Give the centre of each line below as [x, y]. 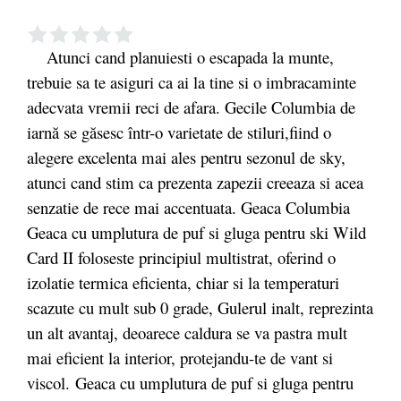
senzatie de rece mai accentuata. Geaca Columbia [188, 207]
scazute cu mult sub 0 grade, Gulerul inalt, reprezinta [200, 307]
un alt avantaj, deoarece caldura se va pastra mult [187, 332]
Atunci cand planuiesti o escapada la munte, [180, 56]
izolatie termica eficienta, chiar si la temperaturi [183, 282]
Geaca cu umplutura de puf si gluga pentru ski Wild [196, 232]
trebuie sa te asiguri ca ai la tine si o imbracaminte [192, 81]
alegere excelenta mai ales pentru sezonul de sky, [186, 157]
